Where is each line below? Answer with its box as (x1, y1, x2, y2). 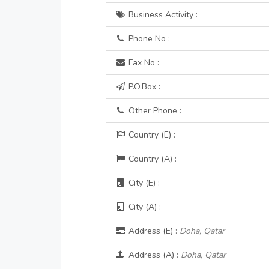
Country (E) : (125, 129, 175, 141)
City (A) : (125, 201, 161, 213)
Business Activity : (125, 9, 198, 20)
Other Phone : (125, 105, 181, 116)
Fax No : (125, 57, 159, 68)
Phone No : (125, 33, 170, 44)
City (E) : (125, 177, 160, 189)
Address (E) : (125, 225, 180, 237)
